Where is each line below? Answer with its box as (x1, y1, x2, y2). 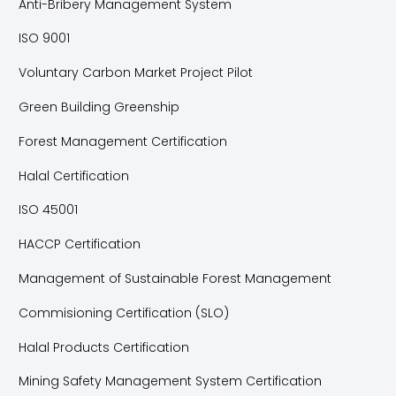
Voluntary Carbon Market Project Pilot (19, 64, 253, 82)
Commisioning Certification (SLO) (19, 303, 229, 322)
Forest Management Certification (19, 132, 227, 150)
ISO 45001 (19, 201, 78, 219)
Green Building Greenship (19, 97, 179, 116)
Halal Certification (19, 166, 129, 185)
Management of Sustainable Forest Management (19, 269, 331, 287)
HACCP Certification (19, 235, 141, 254)
